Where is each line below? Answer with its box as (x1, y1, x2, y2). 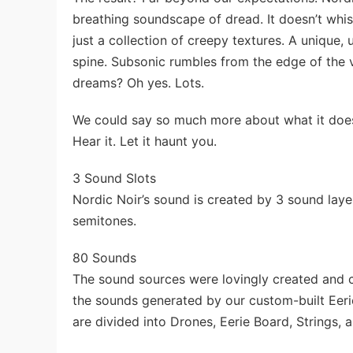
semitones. (72, 213, 136, 229)
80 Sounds (72, 250, 136, 266)
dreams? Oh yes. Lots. (72, 75, 204, 91)
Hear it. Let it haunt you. (72, 133, 217, 149)
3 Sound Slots (72, 170, 156, 186)
